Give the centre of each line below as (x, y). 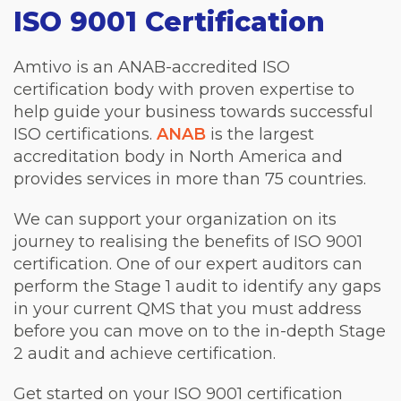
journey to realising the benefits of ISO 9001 (188, 241)
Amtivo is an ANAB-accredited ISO (152, 67)
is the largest (260, 134)
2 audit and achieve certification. (145, 353)
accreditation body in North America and (178, 156)
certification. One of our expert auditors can (188, 264)
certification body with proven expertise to (184, 89)
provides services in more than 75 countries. (190, 179)
